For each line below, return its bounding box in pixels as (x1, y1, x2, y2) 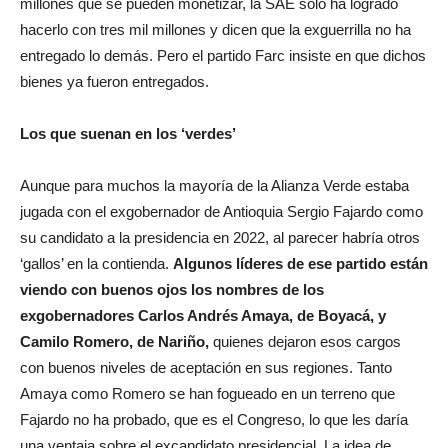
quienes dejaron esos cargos (213, 333, 401, 350)
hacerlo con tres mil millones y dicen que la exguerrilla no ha (20, 21, 411, 38)
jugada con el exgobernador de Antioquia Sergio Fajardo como (20, 203, 423, 220)
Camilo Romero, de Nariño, (20, 333, 213, 350)
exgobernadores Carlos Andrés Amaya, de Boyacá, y (20, 307, 386, 324)
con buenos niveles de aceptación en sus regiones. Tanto (20, 359, 392, 376)
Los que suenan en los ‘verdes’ (20, 125, 236, 142)
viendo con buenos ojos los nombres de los (20, 281, 324, 298)
